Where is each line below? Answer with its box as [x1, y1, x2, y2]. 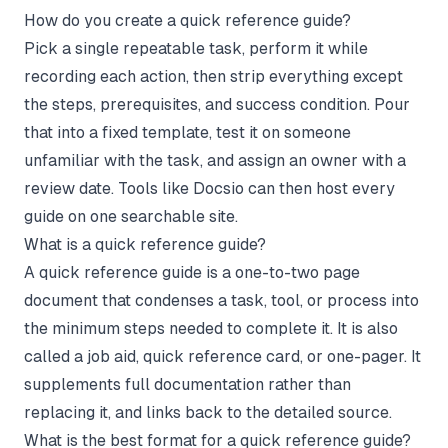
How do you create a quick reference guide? [24, 10, 351, 30]
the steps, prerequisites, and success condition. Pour [24, 94, 410, 114]
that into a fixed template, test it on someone [24, 122, 351, 142]
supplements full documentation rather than [24, 374, 351, 394]
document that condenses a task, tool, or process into [24, 290, 419, 310]
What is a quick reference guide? [24, 234, 266, 254]
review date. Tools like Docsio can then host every [24, 178, 395, 198]
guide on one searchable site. [24, 206, 238, 226]
